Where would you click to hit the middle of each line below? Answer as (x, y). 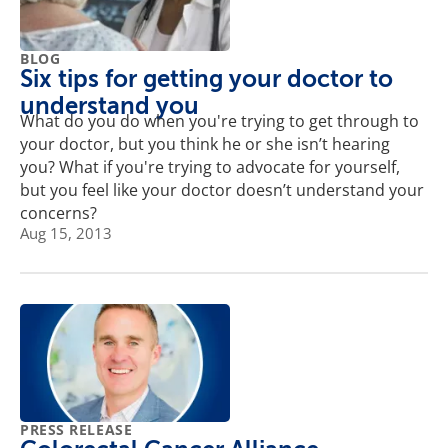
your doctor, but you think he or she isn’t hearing (205, 144)
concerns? (58, 213)
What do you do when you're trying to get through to (219, 121)
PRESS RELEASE (76, 429)
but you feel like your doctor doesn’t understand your (222, 190)
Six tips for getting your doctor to (206, 79)
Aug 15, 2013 (66, 233)
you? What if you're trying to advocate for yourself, (210, 167)
